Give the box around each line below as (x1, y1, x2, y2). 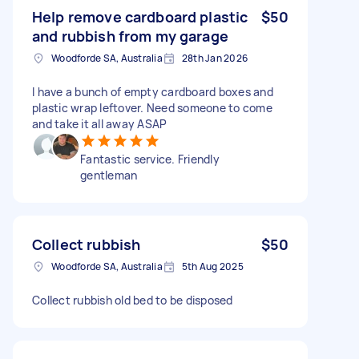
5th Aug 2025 (181, 259, 244, 273)
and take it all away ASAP (32, 115, 167, 131)
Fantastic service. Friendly (80, 151, 220, 167)
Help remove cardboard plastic (32, 6, 248, 26)
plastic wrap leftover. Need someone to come (32, 99, 272, 115)
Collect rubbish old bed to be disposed (32, 292, 233, 308)
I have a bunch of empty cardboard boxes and (32, 83, 273, 99)
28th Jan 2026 (181, 50, 248, 65)
